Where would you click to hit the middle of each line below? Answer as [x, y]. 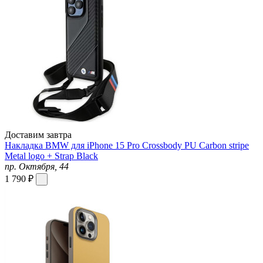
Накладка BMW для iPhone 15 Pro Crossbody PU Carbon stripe [127, 145]
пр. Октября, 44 [37, 166]
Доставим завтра [38, 134]
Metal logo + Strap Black [51, 156]
